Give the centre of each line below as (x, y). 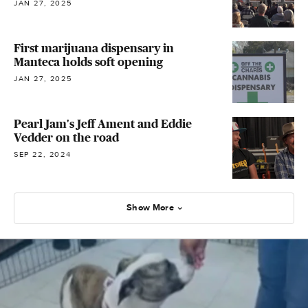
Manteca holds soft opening (88, 62)
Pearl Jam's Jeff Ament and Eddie (103, 123)
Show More (150, 208)
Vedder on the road (66, 137)
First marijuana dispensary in (94, 48)
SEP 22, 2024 (43, 154)
